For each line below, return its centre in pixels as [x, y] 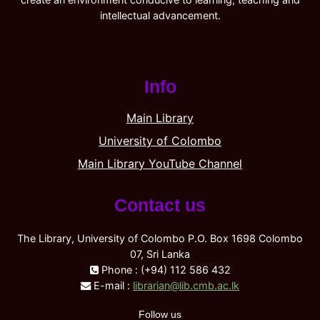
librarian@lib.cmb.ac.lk [186, 285]
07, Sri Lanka [160, 254]
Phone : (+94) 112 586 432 [164, 269]
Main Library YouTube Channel [160, 163]
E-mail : [112, 285]
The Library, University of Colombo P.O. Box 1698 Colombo [160, 238]
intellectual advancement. [160, 15]
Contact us [160, 205]
